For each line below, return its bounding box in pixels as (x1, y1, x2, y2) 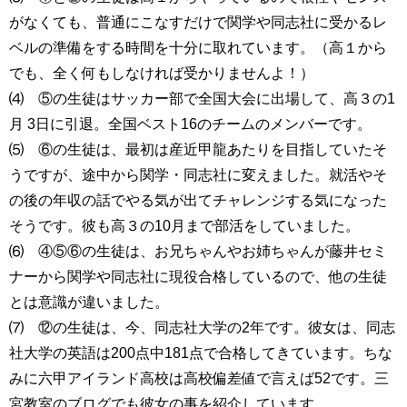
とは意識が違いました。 (9, 294, 169, 310)
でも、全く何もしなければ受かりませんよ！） (9, 65, 314, 81)
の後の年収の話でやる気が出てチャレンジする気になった (9, 193, 387, 208)
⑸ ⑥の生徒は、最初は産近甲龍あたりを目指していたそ (9, 142, 387, 157)
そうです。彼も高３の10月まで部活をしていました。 (9, 218, 360, 233)
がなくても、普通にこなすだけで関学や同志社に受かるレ (9, 15, 387, 30)
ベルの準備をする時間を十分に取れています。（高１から (9, 40, 387, 55)
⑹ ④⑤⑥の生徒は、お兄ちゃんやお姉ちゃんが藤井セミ (9, 243, 387, 259)
